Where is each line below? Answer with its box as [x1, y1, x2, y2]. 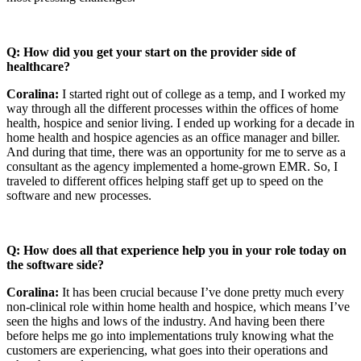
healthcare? [6, 59, 70, 73]
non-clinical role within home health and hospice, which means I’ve [6, 299, 350, 313]
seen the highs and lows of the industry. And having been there [6, 313, 325, 328]
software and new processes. [6, 188, 151, 202]
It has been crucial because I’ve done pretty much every [59, 284, 344, 299]
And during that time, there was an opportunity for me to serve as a [6, 144, 346, 159]
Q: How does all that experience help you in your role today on [6, 243, 346, 257]
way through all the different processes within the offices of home [6, 101, 338, 115]
